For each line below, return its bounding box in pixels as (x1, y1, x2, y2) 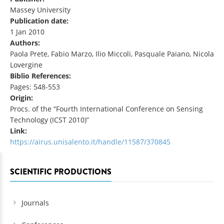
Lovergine (10, 60, 42, 70)
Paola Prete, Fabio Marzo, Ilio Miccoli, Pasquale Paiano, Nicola (10, 49, 214, 59)
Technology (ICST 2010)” (10, 115, 89, 125)
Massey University (10, 5, 70, 15)
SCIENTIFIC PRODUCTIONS (10, 166, 111, 178)
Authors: (10, 38, 42, 48)
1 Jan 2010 (10, 27, 44, 37)
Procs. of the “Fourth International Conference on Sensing (10, 104, 203, 114)
